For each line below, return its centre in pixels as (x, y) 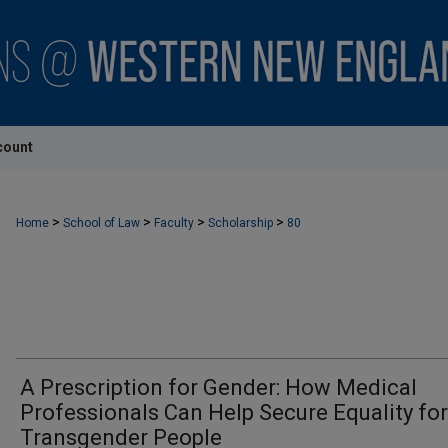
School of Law (101, 223)
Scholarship (240, 223)
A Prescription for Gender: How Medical (218, 387)
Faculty (174, 223)
